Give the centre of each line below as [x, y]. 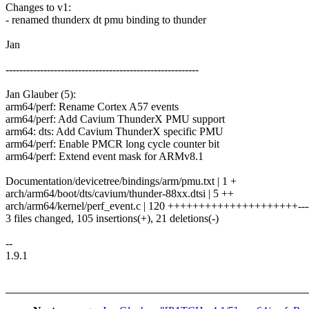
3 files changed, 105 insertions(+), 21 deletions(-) [112, 219]
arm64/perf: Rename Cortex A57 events [92, 107]
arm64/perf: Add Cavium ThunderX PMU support [115, 119]
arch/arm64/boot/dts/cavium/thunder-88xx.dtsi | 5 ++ [120, 194]
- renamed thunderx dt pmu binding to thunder [106, 20]
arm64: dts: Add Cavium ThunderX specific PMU [114, 132]
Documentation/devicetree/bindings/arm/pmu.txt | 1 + [121, 181]
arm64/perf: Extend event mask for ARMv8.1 [104, 157]
